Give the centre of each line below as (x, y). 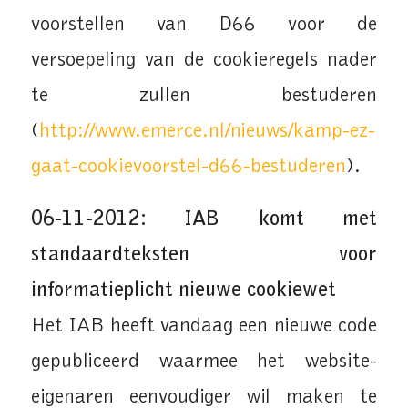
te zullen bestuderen (204, 96)
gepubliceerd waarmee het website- (204, 362)
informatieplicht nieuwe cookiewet (183, 291)
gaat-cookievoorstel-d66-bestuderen (188, 167)
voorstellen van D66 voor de (204, 25)
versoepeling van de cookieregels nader (204, 60)
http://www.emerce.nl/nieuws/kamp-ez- (207, 131)
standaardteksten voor (204, 256)
